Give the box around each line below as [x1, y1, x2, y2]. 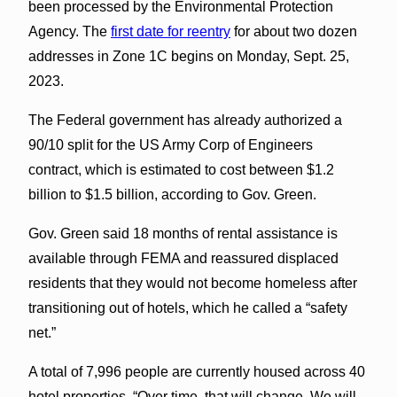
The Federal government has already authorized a [27, 112, 342, 128]
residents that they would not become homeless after [27, 275, 357, 291]
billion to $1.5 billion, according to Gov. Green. [27, 186, 316, 202]
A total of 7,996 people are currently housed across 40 [27, 363, 365, 379]
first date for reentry [110, 23, 230, 39]
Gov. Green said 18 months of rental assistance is [27, 225, 338, 241]
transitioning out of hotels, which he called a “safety [27, 300, 347, 315]
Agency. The [27, 23, 111, 39]
